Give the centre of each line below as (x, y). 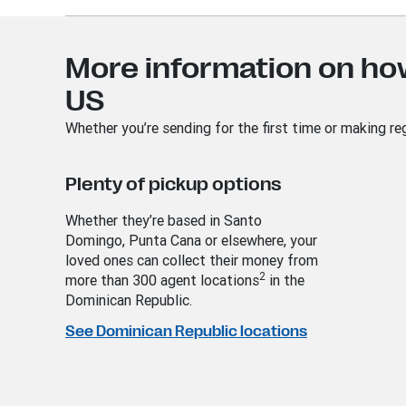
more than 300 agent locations (162, 280)
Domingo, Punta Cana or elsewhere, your (191, 241)
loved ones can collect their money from (192, 261)
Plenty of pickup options (174, 185)
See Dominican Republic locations (186, 332)
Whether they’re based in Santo (164, 221)
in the (285, 280)
